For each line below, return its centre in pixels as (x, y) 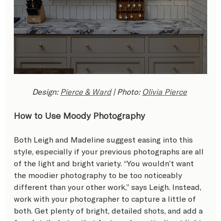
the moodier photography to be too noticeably (99, 175)
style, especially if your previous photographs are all (110, 151)
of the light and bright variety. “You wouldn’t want (105, 163)
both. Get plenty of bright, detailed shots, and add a (109, 211)
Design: (46, 92)
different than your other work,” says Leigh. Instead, (109, 187)
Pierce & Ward (86, 92)
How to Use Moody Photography (79, 116)
